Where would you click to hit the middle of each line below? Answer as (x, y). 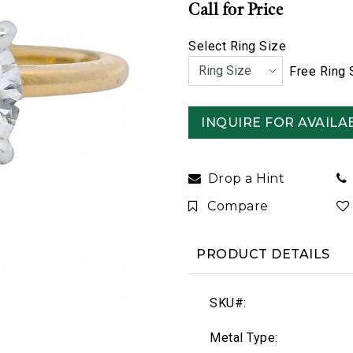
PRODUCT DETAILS (263, 254)
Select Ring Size (237, 46)
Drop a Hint (246, 179)
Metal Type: (244, 338)
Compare (238, 206)
